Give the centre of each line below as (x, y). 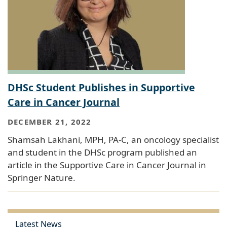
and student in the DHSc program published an (102, 153)
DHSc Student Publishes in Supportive (101, 87)
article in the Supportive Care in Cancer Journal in (107, 165)
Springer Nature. (42, 178)
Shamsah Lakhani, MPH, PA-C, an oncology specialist (113, 140)
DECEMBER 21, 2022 (50, 122)
